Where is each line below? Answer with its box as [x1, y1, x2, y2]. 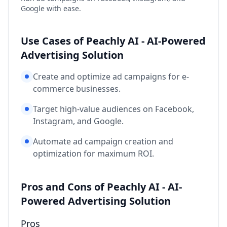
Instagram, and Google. [33, 116, 124, 127]
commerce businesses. [33, 83, 121, 95]
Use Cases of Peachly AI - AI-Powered [21, 34, 206, 48]
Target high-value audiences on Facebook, [33, 103, 194, 115]
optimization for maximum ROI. [33, 148, 154, 160]
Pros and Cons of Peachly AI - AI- [21, 180, 182, 194]
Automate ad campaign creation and [33, 136, 173, 147]
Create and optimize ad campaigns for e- [33, 71, 189, 83]
